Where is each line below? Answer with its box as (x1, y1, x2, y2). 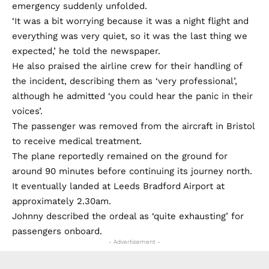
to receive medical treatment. (12, 136, 142, 147)
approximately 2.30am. (12, 196, 111, 207)
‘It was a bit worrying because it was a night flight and (12, 16, 249, 26)
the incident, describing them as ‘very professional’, (12, 76, 237, 86)
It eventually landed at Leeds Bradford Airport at (12, 181, 225, 192)
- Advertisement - (109, 238, 160, 245)
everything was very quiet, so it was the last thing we (12, 31, 247, 41)
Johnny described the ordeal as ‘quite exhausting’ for (12, 211, 244, 222)
